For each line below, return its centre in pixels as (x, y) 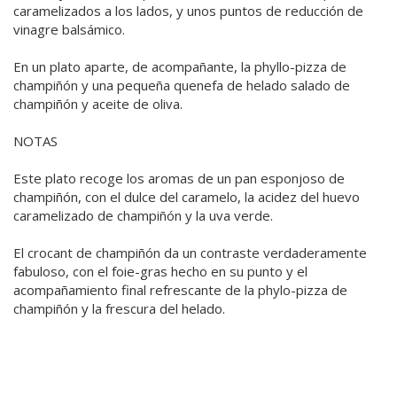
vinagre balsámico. (69, 30)
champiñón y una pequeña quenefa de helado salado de (182, 86)
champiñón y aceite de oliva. (98, 104)
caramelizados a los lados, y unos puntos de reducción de (188, 11)
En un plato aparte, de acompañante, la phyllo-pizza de (180, 67)
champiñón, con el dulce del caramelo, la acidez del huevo (187, 197)
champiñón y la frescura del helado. (119, 309)
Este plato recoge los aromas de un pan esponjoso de (179, 179)
